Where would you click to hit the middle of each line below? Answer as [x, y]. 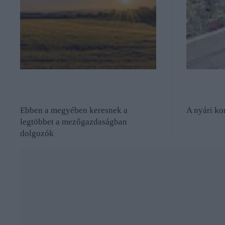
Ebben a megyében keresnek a [74, 110]
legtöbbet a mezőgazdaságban [74, 122]
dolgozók [37, 133]
